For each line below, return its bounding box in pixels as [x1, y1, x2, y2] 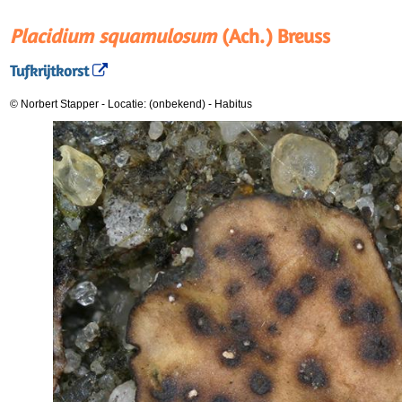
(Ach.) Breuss [216, 24, 330, 48]
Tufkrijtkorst [10, 62, 89, 81]
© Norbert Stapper [10, 98, 99, 110]
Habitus [214, 98, 252, 110]
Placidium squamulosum [10, 24, 216, 48]
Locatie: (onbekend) [108, 98, 208, 110]
